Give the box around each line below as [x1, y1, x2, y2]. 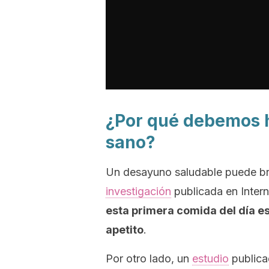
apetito [106, 223, 144, 236]
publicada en [171, 185, 238, 198]
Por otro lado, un [106, 252, 192, 265]
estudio [192, 252, 229, 265]
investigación [106, 185, 171, 198]
